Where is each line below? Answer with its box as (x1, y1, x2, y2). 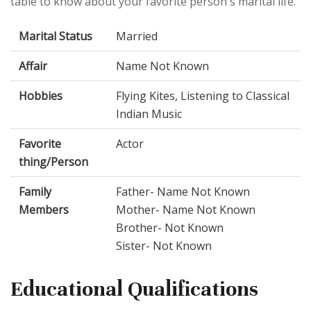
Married (116, 28, 158, 44)
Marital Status (19, 28, 92, 44)
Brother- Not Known (116, 220, 224, 236)
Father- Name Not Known (116, 184, 250, 200)
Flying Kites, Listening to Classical (116, 88, 289, 104)
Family (19, 184, 51, 200)
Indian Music (116, 106, 182, 122)
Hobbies (19, 88, 62, 104)
